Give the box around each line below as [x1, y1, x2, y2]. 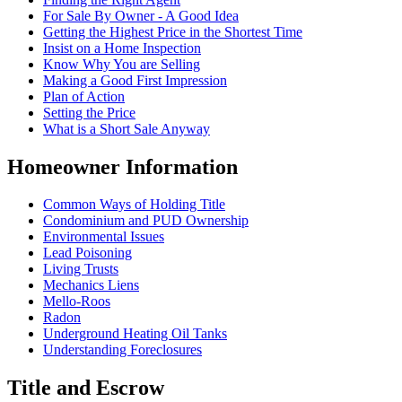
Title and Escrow [7, 376, 164, 400]
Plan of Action [43, 88, 125, 104]
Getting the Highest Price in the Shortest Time [43, 23, 302, 39]
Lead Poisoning [43, 245, 132, 261]
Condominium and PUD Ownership [43, 213, 249, 229]
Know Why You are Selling [43, 56, 200, 72]
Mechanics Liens [43, 277, 139, 293]
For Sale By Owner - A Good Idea [43, 7, 239, 23]
